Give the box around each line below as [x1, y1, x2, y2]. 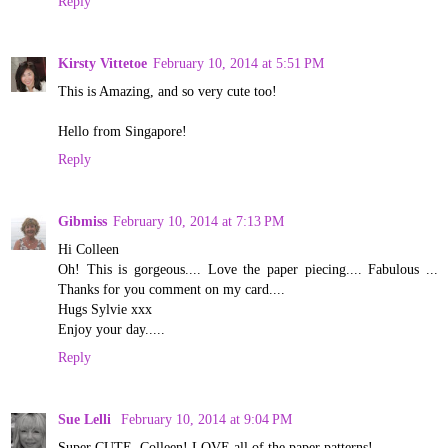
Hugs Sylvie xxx [58, 301, 152, 318]
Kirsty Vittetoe [58, 55, 147, 72]
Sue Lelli [58, 411, 115, 428]
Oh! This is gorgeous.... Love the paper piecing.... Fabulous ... [58, 261, 438, 278]
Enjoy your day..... [58, 321, 165, 338]
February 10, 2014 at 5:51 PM [153, 55, 324, 72]
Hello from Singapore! [58, 123, 187, 140]
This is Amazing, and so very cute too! [58, 83, 277, 100]
